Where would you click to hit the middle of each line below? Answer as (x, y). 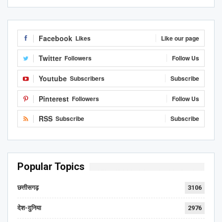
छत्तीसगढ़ (28, 187)
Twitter (50, 58)
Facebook (55, 38)
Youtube (53, 79)
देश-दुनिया (29, 208)
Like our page (180, 38)
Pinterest (54, 98)
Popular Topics (51, 166)
